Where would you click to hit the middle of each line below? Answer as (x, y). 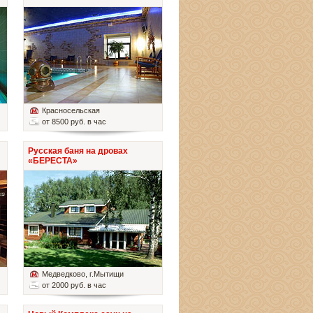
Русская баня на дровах (78, 151)
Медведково (64, 274)
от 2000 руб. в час (74, 285)
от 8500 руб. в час (74, 122)
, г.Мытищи (104, 274)
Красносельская (71, 111)
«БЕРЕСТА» (53, 161)
